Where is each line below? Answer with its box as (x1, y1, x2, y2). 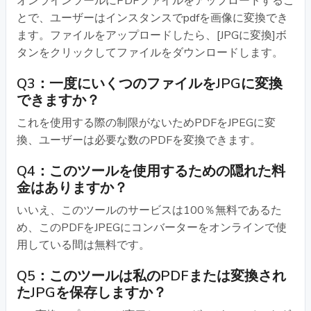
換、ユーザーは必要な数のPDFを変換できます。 (17, 132, 261, 148)
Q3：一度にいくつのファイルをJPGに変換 (17, 74, 283, 93)
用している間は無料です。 (17, 237, 150, 253)
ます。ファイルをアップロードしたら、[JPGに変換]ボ (17, 27, 287, 43)
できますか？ (17, 90, 100, 110)
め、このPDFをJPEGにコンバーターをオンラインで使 (17, 219, 287, 235)
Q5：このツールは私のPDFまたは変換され (17, 266, 286, 285)
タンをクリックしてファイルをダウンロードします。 (17, 44, 283, 60)
